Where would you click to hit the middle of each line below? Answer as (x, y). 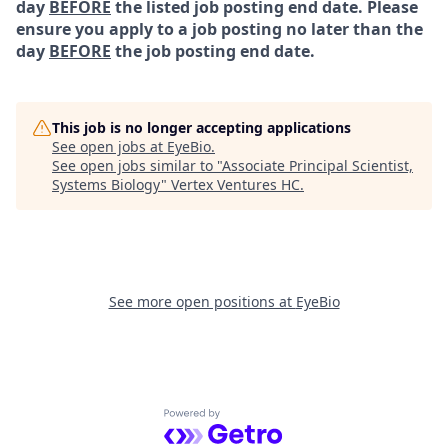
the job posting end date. (213, 51)
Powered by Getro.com (250, 419)
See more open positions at (202, 301)
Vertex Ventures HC (235, 184)
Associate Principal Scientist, (317, 165)
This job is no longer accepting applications (201, 127)
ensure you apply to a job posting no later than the (219, 29)
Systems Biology (106, 184)
